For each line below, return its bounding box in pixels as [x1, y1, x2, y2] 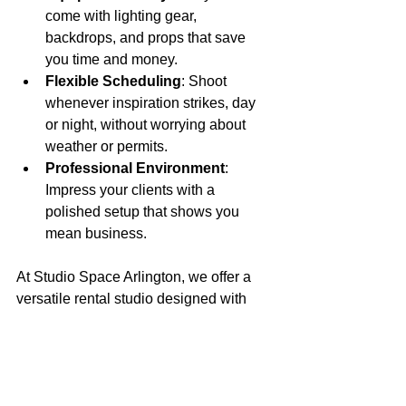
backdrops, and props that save [45, 30, 249, 46]
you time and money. [45, 52, 178, 68]
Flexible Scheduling [45, 73, 181, 90]
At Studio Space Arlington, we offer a [16, 269, 255, 285]
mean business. [45, 226, 147, 242]
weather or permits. [45, 139, 168, 155]
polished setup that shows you [45, 204, 243, 220]
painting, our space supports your [16, 378, 233, 394]
